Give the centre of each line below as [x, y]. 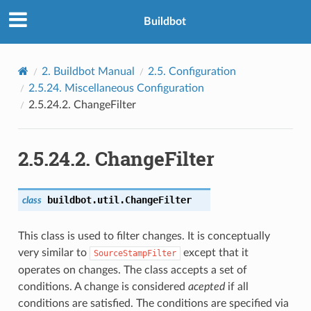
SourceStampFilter [135, 253]
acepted [206, 286]
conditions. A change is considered [103, 286]
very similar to [53, 252]
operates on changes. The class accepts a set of [132, 270]
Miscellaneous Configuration [134, 88]
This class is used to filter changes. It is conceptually [144, 236]
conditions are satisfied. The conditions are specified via [153, 303]
